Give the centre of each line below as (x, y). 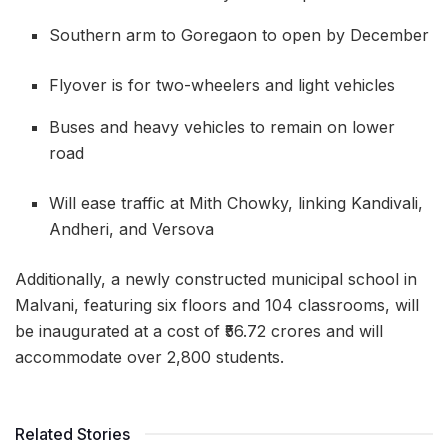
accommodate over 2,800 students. (149, 356)
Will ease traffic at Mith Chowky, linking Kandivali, (236, 202)
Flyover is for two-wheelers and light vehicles (222, 84)
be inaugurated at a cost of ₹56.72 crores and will (199, 330)
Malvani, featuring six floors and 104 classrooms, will (217, 304)
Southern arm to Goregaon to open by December (239, 34)
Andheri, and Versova (132, 228)
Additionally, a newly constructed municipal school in (216, 278)
